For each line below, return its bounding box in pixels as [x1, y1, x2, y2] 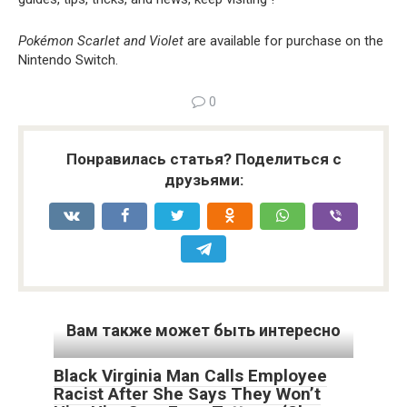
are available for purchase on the [184, 33, 383, 49]
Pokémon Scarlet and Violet [18, 33, 184, 49]
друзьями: [164, 171, 243, 189]
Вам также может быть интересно [66, 321, 341, 340]
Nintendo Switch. [18, 52, 118, 68]
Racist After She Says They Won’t [54, 383, 321, 404]
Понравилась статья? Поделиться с [65, 150, 342, 168]
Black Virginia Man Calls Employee [54, 365, 327, 386]
